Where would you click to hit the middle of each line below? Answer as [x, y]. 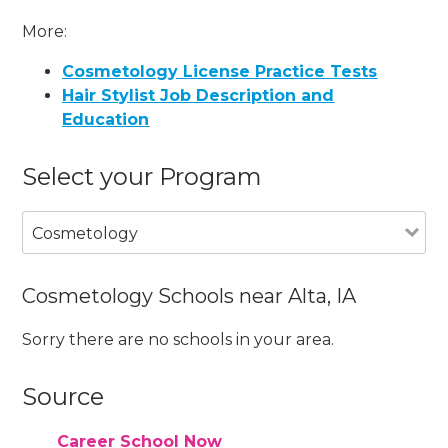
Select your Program [142, 176]
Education [106, 119]
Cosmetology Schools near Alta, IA [189, 295]
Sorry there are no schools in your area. [178, 339]
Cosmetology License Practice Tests [220, 71]
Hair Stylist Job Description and [198, 95]
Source [63, 396]
